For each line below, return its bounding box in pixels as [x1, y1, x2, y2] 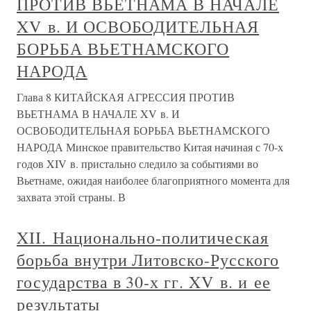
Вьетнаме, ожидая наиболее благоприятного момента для [17, 173, 289, 187]
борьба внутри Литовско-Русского [17, 249, 279, 271]
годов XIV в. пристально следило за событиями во [17, 156, 258, 171]
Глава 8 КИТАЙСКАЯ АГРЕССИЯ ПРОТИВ [17, 90, 235, 104]
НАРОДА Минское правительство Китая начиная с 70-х [17, 140, 283, 154]
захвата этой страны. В [17, 190, 126, 204]
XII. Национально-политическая [17, 226, 269, 249]
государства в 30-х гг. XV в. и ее [17, 271, 271, 293]
